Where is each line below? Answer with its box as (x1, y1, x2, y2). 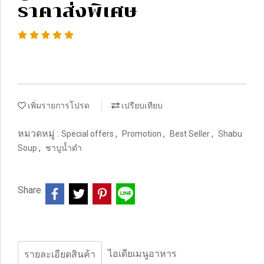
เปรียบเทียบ (120, 101, 163, 110)
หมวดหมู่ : (18, 128, 61, 139)
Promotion (122, 129, 163, 138)
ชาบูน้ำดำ (45, 143, 82, 153)
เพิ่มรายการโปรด (26, 101, 90, 110)
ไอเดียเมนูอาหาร (108, 248, 177, 259)
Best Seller (170, 129, 212, 138)
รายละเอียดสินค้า (24, 249, 95, 260)
